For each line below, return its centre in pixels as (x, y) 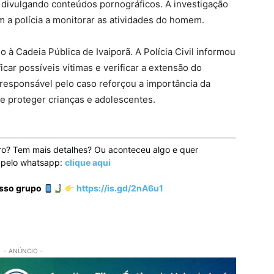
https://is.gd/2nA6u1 (119, 188)
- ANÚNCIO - (23, 251)
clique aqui (88, 163)
